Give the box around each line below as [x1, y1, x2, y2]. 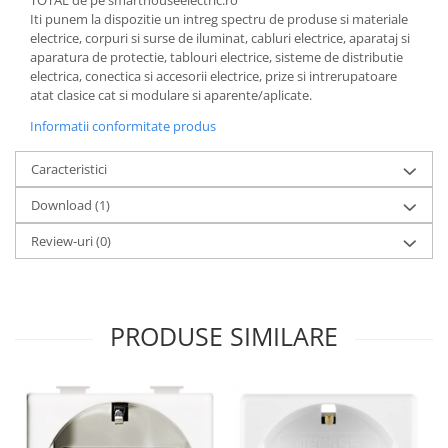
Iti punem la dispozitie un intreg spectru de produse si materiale [30, 10, 408, 29]
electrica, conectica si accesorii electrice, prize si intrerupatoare [30, 67, 397, 86]
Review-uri [31, 232, 96, 251]
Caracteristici [31, 160, 107, 179]
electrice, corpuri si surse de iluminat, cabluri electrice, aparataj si [30, 29, 410, 48]
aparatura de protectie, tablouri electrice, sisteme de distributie [30, 48, 403, 67]
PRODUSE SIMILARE [110, 319, 338, 354]
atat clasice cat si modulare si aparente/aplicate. [30, 86, 312, 105]
